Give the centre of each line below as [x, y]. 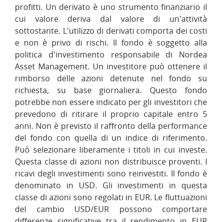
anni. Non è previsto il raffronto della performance [111, 126]
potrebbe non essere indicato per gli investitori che [111, 102]
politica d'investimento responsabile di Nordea [111, 55]
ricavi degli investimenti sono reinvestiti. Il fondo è [111, 173]
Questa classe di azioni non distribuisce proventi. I [111, 162]
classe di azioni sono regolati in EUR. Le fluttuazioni [111, 197]
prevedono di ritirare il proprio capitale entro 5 [111, 114]
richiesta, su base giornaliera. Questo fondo [111, 90]
